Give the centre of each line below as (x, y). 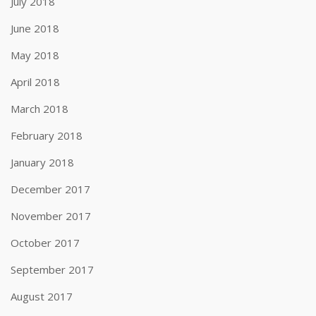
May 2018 (35, 55)
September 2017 (52, 269)
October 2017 (45, 243)
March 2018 (39, 109)
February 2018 (47, 135)
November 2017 (51, 216)
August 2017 (42, 296)
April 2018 (35, 82)
